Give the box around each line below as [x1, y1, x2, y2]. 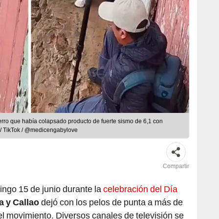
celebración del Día [103, 184, 177, 195]
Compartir [163, 163, 189, 170]
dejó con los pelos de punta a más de [39, 197, 183, 208]
